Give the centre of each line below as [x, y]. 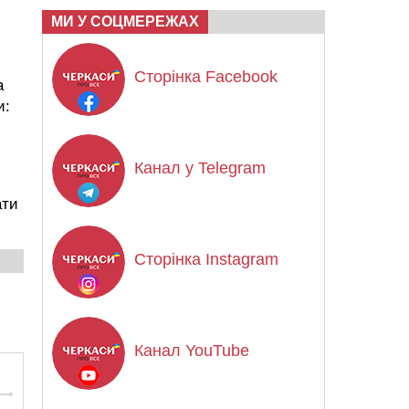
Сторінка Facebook [206, 77]
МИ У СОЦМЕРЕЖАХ [125, 21]
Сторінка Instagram [206, 259]
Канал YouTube [192, 351]
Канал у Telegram [200, 168]
